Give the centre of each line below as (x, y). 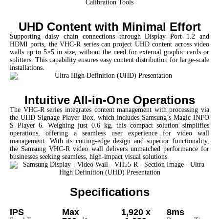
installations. (27, 67)
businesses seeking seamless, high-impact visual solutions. (89, 157)
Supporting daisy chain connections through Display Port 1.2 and (109, 36)
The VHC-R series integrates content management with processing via (109, 110)
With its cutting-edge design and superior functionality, (130, 141)
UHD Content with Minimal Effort (109, 26)
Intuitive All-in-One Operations (109, 100)
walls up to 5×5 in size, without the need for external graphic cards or (109, 52)
